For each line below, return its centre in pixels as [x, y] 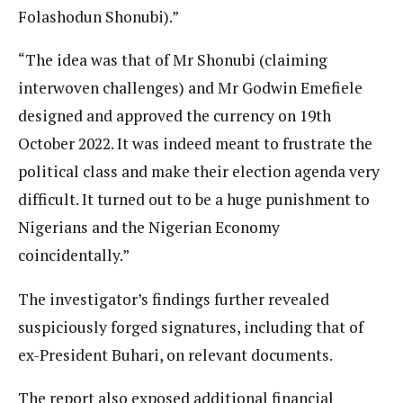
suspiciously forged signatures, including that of [191, 327]
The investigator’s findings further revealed [174, 299]
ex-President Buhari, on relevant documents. [175, 354]
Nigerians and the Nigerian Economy [149, 228]
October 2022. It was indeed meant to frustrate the [195, 144]
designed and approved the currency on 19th [175, 116]
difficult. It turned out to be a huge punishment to [194, 200]
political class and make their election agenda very [199, 172]
